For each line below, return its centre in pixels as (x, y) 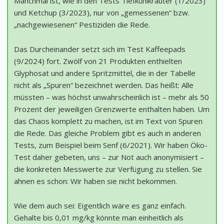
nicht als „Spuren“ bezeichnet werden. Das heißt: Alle (104, 85)
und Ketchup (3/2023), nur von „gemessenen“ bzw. (102, 13)
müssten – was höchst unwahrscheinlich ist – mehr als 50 (111, 97)
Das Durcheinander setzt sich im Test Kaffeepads (100, 49)
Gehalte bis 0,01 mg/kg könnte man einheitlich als (99, 218)
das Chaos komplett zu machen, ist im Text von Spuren (108, 121)
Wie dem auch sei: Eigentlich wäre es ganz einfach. (100, 206)
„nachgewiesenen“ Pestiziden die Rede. (82, 25)
